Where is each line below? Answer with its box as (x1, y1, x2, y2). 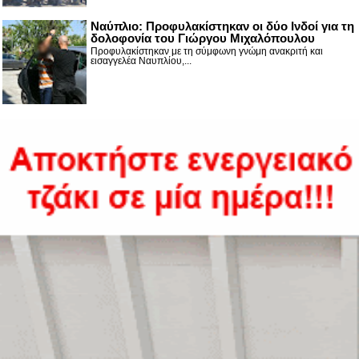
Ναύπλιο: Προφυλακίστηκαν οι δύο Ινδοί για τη (91, 18, 354, 33)
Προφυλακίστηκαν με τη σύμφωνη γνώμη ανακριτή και (91, 45, 323, 57)
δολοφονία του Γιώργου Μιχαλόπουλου (91, 30, 315, 45)
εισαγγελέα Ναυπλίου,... (91, 54, 192, 67)
